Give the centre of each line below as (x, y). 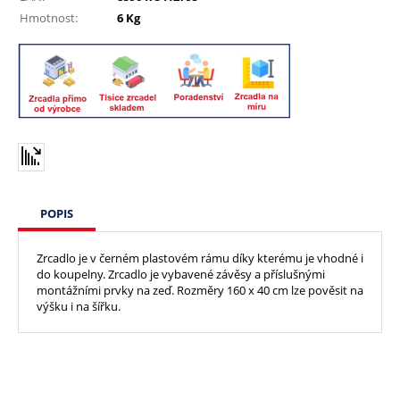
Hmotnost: (49, 17)
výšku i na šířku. (79, 306)
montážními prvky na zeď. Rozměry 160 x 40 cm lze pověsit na (200, 290)
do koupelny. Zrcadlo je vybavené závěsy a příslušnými (181, 274)
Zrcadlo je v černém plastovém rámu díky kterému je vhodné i (200, 258)
